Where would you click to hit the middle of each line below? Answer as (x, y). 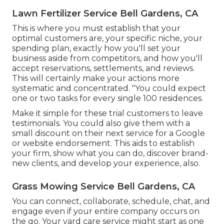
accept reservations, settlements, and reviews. (103, 68)
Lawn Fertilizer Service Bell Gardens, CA (105, 14)
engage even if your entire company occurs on (106, 211)
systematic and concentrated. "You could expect (109, 88)
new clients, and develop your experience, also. (106, 163)
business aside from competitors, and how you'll (107, 58)
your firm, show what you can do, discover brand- (110, 153)
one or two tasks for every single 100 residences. (107, 98)
